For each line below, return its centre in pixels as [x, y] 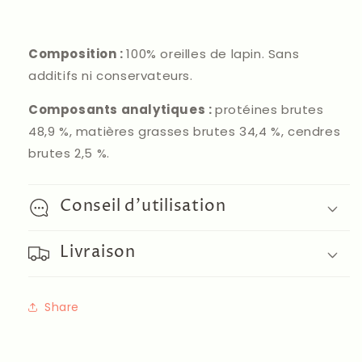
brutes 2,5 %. [69, 154]
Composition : [76, 54]
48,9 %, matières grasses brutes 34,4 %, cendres [185, 132]
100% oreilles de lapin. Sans [213, 54]
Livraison [98, 253]
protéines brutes [269, 110]
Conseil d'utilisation [143, 207]
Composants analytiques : [120, 110]
